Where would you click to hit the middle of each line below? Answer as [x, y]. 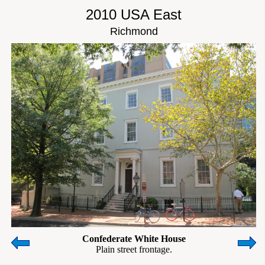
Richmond [134, 31]
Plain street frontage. [134, 249]
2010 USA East [134, 14]
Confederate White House [134, 239]
